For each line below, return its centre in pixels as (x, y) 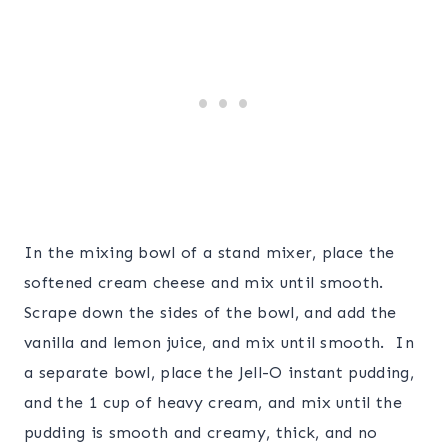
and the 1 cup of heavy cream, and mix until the (213, 403)
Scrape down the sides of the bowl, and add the (210, 313)
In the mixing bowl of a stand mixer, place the (209, 253)
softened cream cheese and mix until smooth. (207, 283)
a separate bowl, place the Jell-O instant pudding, (219, 373)
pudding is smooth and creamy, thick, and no (201, 433)
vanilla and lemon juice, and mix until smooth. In (219, 343)
